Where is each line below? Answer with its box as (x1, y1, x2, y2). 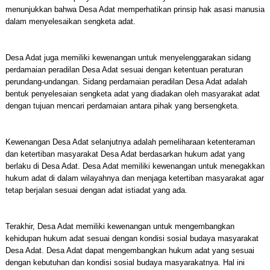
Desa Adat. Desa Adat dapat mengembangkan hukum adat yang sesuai (5, 246, 254, 255)
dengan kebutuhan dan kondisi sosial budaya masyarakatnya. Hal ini (5, 258, 245, 267)
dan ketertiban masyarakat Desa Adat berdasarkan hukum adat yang (5, 149, 245, 159)
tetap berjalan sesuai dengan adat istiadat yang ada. (5, 186, 187, 195)
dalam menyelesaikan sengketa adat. (5, 17, 136, 26)
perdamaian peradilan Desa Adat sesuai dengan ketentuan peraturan (5, 65, 243, 74)
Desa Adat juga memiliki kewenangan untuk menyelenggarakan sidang (5, 53, 251, 62)
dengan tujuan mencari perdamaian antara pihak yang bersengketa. (5, 101, 239, 110)
